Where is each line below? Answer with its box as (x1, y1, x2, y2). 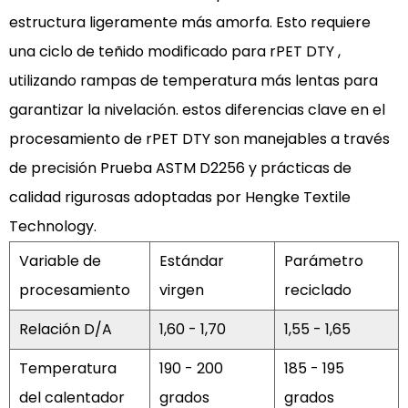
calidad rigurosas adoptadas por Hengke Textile (9, 187, 351, 208)
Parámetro (284, 250, 363, 271)
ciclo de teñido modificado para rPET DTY (39, 41, 338, 62)
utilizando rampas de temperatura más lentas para (9, 70, 378, 91)
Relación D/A (19, 319, 112, 340)
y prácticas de (249, 158, 352, 178)
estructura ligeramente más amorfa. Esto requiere (9, 12, 371, 33)
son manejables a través (214, 128, 390, 149)
